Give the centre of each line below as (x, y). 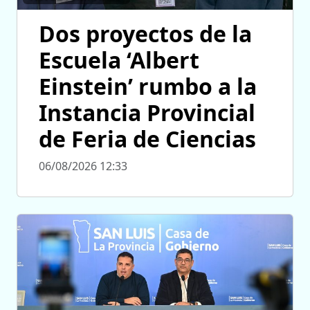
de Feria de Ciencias (147, 139)
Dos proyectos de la (145, 34)
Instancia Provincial (147, 113)
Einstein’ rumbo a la (148, 86)
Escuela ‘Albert (119, 60)
